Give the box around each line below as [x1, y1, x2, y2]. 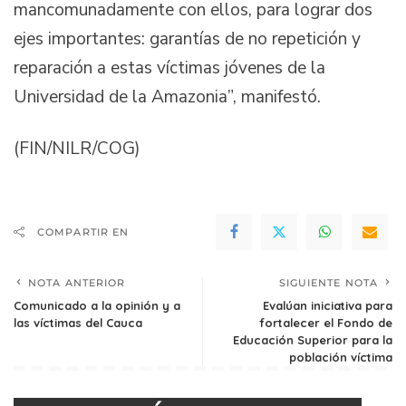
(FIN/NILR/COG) [14, 137, 140, 161]
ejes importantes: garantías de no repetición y [14, 26, 361, 51]
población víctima [289, 350, 392, 365]
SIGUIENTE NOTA [278, 276, 378, 290]
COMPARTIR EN [37, 226, 130, 239]
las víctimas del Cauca [14, 315, 142, 331]
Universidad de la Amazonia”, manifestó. [14, 84, 325, 109]
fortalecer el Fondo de [259, 315, 392, 331]
